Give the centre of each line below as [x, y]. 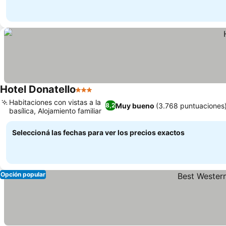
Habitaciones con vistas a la [55, 102]
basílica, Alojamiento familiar [55, 111]
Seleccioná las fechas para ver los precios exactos [98, 132]
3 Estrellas [95, 95]
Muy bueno [135, 105]
